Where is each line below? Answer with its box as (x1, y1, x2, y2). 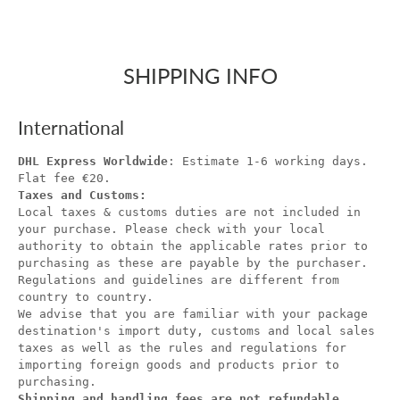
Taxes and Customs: (18, 188, 146, 203)
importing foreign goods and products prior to (18, 358, 339, 372)
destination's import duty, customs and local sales (18, 324, 375, 338)
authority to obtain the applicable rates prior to (18, 239, 368, 254)
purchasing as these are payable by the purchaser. (18, 256, 368, 271)
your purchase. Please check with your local (18, 222, 325, 237)
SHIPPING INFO (122, 62, 278, 89)
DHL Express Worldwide (18, 154, 168, 169)
